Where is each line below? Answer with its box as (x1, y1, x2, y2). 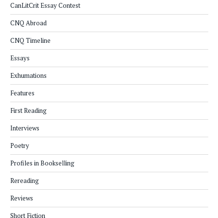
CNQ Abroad (10, 18, 47, 28)
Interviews (10, 124, 39, 133)
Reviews (10, 194, 33, 203)
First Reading (10, 106, 47, 115)
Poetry (10, 141, 29, 150)
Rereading (10, 176, 39, 185)
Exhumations (10, 71, 47, 80)
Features (10, 89, 35, 98)
